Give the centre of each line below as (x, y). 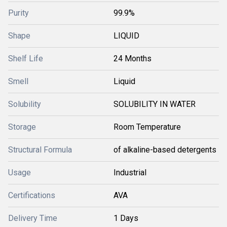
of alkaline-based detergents (165, 150)
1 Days (126, 218)
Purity (18, 13)
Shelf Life (26, 59)
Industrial (130, 173)
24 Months (133, 59)
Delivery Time (33, 218)
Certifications (32, 195)
